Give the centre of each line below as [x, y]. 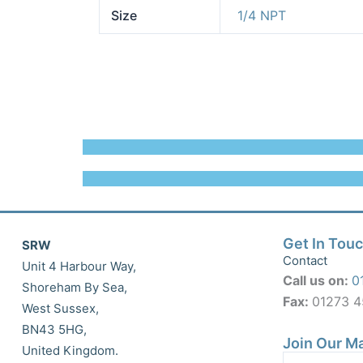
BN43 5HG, [54, 329]
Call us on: [318, 280]
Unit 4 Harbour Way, [79, 266]
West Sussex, [60, 308]
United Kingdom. [70, 350]
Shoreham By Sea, [74, 287]
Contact [305, 260]
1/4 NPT [262, 15]
